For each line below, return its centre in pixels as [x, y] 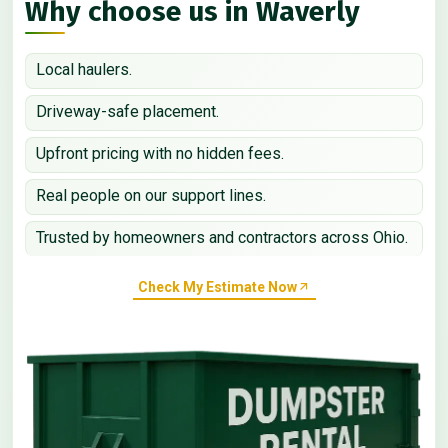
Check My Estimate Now [217, 286]
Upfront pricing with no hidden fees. [160, 154]
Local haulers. [84, 70]
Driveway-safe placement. [127, 112]
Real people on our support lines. [151, 196]
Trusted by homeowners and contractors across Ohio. [222, 238]
